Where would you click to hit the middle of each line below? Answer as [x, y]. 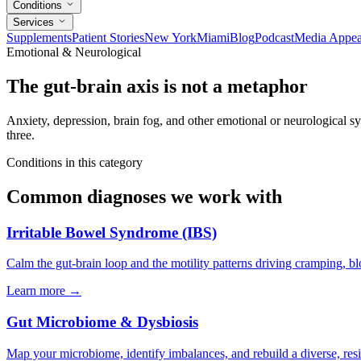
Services [35, 22]
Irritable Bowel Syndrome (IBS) [112, 232]
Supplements [39, 37]
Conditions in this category [75, 162]
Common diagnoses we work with [144, 196]
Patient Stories [108, 37]
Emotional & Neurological [74, 52]
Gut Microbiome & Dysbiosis [102, 322]
